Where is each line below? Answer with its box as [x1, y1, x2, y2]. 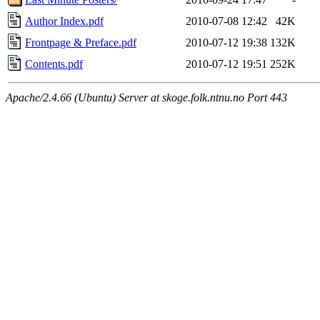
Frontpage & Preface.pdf [25, 36, 136, 49]
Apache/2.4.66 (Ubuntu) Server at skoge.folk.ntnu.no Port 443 [6, 91, 287, 104]
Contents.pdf [25, 57, 83, 70]
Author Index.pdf [25, 14, 104, 27]
